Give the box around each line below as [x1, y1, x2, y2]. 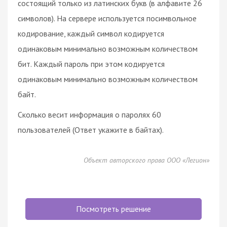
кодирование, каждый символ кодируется [18, 28, 164, 39]
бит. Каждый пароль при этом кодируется [18, 58, 165, 69]
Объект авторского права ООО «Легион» [84, 155, 209, 165]
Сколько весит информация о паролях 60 [18, 109, 161, 120]
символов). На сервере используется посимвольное [18, 13, 197, 23]
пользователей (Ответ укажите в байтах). [18, 124, 164, 135]
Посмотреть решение [76, 203, 151, 214]
